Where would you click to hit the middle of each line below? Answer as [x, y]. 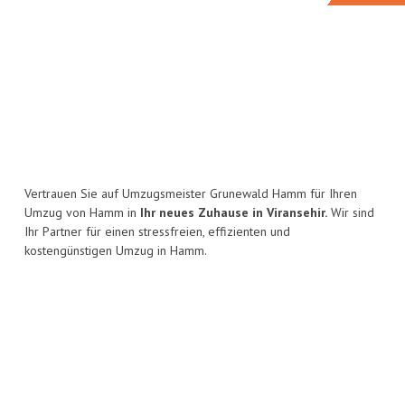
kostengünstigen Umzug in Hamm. [116, 251]
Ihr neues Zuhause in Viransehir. [234, 213]
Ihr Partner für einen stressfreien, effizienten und [157, 232]
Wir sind [351, 213]
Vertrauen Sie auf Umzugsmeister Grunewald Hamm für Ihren [191, 194]
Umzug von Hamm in [82, 213]
